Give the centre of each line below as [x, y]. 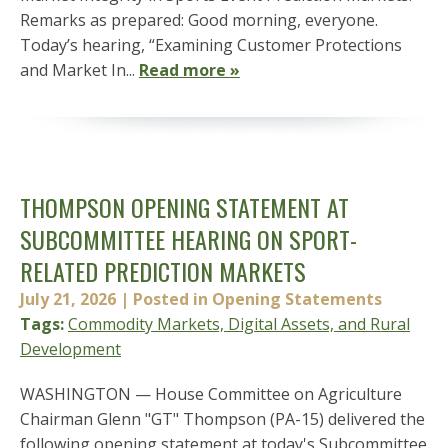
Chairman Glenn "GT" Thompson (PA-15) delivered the [222, 419]
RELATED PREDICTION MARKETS [163, 271]
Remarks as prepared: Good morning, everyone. [199, 20]
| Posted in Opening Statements [251, 299]
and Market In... [79, 70]
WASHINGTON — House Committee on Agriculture [211, 394]
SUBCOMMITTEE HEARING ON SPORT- [188, 239]
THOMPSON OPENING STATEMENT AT [184, 207]
